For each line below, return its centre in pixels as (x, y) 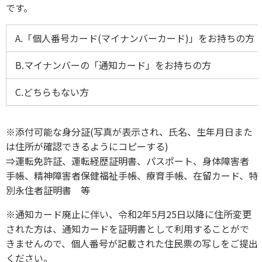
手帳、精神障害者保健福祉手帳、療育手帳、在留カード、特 (132, 175)
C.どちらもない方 (52, 92)
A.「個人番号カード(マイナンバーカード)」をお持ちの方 (135, 38)
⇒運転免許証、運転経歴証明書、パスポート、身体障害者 (127, 161)
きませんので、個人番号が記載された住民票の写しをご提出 (132, 243)
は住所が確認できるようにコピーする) (87, 146)
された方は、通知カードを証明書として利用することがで (127, 228)
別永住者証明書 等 (48, 190)
